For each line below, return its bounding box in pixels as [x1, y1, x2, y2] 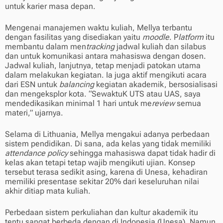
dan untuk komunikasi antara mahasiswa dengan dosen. [5, 51, 206, 61]
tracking [86, 42, 114, 52]
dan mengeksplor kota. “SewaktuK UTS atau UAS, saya [5, 89, 201, 99]
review [152, 99, 177, 109]
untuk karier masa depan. [5, 1, 96, 11]
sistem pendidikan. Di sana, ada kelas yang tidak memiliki [5, 139, 211, 149]
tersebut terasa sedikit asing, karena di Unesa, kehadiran [5, 167, 208, 177]
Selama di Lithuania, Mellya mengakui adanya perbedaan [5, 129, 210, 139]
